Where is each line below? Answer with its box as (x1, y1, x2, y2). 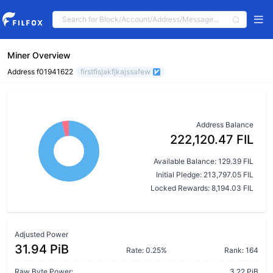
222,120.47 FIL (170, 132, 253, 147)
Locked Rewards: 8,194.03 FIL (151, 183, 253, 193)
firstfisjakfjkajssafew (80, 67, 151, 76)
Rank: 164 (224, 246, 258, 255)
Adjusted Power (15, 230, 68, 239)
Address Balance (196, 120, 253, 129)
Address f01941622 (7, 67, 73, 76)
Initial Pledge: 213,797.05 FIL (156, 170, 253, 179)
